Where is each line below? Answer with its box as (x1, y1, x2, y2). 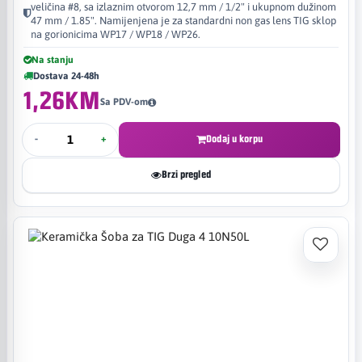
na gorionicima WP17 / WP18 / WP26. (31, 27, 200, 40)
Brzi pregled (162, 169, 211, 180)
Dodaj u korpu (206, 133, 263, 145)
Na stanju (32, 53, 74, 65)
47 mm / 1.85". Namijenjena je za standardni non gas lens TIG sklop (31, 14, 336, 27)
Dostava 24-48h (33, 69, 99, 82)
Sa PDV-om (99, 96, 148, 107)
